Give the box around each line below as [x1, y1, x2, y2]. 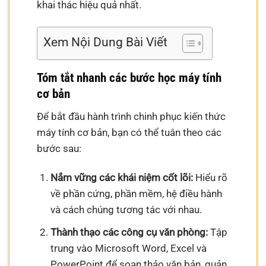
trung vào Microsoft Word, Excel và [50, 242, 207, 254]
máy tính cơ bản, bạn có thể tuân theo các [37, 126, 222, 138]
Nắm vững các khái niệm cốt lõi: [50, 172, 193, 184]
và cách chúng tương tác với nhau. [50, 204, 202, 216]
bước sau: [37, 142, 82, 154]
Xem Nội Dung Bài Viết [43, 34, 168, 49]
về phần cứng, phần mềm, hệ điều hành [50, 188, 222, 200]
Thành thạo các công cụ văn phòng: [50, 226, 208, 238]
